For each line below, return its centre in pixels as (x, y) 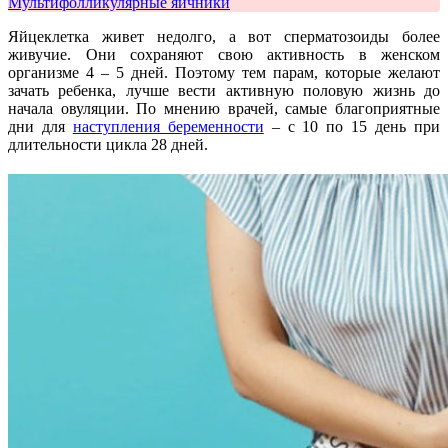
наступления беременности (168, 126)
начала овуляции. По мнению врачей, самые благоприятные (224, 108)
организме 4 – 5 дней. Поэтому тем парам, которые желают (224, 72)
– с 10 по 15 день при (352, 126)
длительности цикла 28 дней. (108, 144)
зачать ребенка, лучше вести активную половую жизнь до (224, 90)
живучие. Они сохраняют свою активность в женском (224, 54)
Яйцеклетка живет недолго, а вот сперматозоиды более (224, 36)
